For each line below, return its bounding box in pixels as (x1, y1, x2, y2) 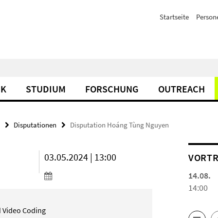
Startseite (160, 12, 189, 21)
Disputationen (14, 120, 56, 129)
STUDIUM (26, 83, 66, 95)
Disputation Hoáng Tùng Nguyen (70, 120, 169, 129)
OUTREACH (158, 83, 205, 95)
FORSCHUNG (85, 83, 139, 95)
